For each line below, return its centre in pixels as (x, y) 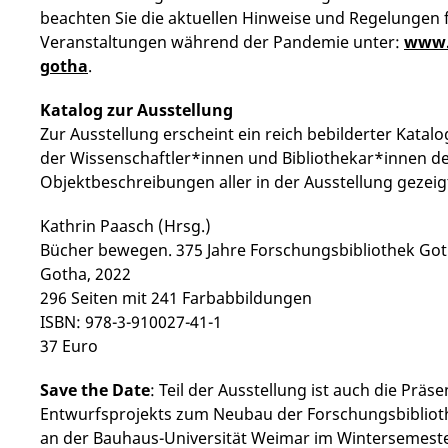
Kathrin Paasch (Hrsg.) (125, 226)
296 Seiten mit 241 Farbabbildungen (176, 298)
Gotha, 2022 (85, 274)
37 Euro (69, 346)
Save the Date (95, 390)
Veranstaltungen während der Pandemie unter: (222, 42)
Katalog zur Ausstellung (136, 110)
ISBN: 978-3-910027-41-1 (131, 322)
